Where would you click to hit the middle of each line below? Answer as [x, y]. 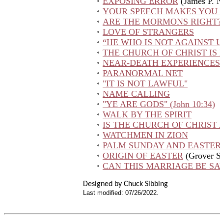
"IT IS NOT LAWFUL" [145, 83]
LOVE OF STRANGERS [148, 32]
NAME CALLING [136, 94]
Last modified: [104, 193]
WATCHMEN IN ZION [145, 135]
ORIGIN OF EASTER [143, 156]
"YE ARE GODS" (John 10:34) [159, 104]
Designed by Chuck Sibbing [125, 184]
